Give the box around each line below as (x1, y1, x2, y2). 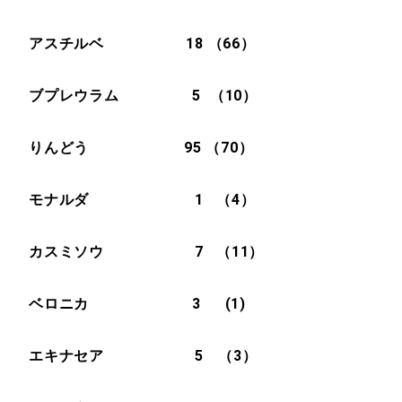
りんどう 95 (29, 139, 202, 156)
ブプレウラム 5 (29, 87, 202, 104)
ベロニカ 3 (29, 295, 217, 312)
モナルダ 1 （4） (29, 191, 256, 208)
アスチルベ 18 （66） (29, 35, 256, 52)
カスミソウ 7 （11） (29, 243, 265, 260)
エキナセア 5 (29, 347, 219, 364)
